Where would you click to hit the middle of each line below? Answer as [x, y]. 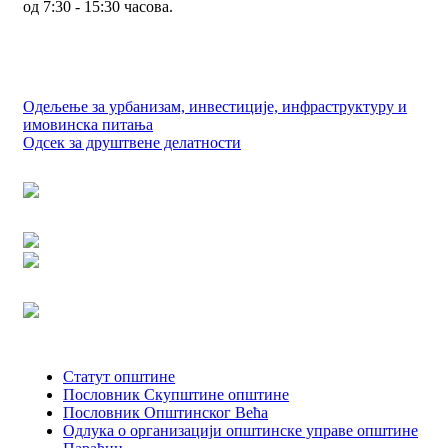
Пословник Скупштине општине [176, 395]
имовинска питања [88, 125]
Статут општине [119, 377]
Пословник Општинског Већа [165, 413]
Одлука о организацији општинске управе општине [240, 431]
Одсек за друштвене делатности [132, 143]
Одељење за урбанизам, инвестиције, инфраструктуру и [215, 107]
